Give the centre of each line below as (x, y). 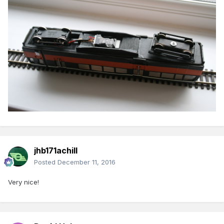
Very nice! (23, 182)
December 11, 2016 (86, 162)
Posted (46, 162)
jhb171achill (56, 151)
